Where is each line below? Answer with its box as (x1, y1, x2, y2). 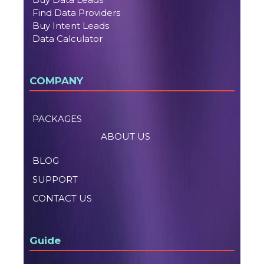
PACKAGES (32, 113, 82, 125)
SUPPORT (32, 174, 78, 186)
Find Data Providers (32, 7, 120, 19)
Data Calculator (32, 33, 103, 45)
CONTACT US (32, 193, 92, 204)
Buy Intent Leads (32, 20, 109, 32)
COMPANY (29, 75, 83, 87)
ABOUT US (101, 131, 150, 143)
